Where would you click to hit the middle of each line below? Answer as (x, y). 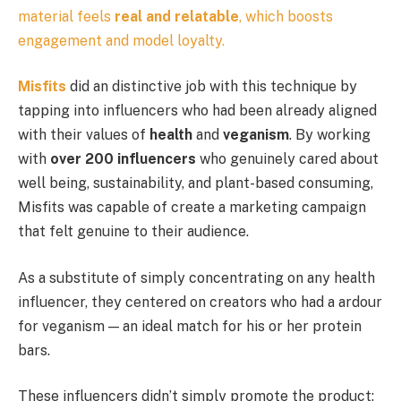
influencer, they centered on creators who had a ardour (200, 302)
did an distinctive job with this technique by (212, 87)
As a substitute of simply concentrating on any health (196, 277)
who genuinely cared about (287, 159)
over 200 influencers (123, 159)
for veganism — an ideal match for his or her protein (190, 326)
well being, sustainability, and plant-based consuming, (196, 183)
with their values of (84, 135)
